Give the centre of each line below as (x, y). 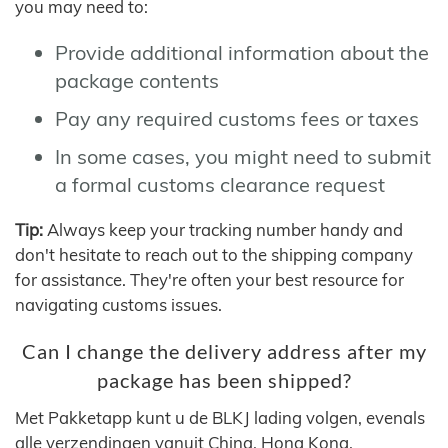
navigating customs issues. (118, 304)
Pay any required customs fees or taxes (237, 118)
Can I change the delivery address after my (224, 351)
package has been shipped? (224, 380)
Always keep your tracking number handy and (223, 229)
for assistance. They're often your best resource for (209, 279)
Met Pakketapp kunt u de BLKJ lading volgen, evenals (220, 417)
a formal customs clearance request (220, 184)
